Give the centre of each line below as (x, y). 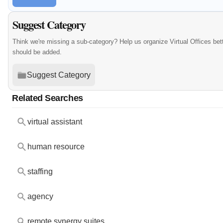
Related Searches (48, 98)
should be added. (37, 52)
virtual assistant (55, 122)
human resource (56, 147)
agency (41, 197)
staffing (40, 172)
